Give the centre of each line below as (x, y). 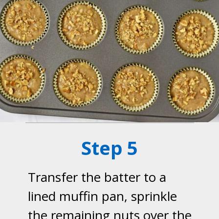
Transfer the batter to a (97, 177)
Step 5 (109, 148)
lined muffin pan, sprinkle (102, 196)
